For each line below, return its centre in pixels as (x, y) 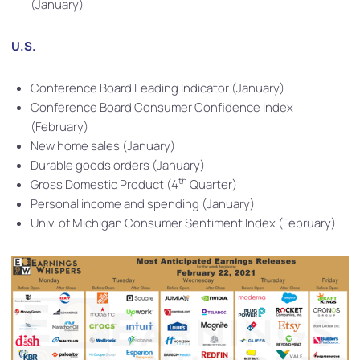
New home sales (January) (103, 145)
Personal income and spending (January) (143, 203)
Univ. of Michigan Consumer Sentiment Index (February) (183, 223)
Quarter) (212, 184)
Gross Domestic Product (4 (104, 184)
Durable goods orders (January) (118, 165)
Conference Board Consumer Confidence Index (162, 107)
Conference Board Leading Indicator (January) (157, 88)
